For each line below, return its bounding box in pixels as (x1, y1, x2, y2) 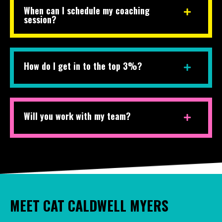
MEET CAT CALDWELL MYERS (10, 195, 168, 216)
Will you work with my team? (24, 110, 131, 123)
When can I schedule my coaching (24, 4, 150, 18)
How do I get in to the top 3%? (24, 60, 142, 73)
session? (24, 13, 56, 27)
